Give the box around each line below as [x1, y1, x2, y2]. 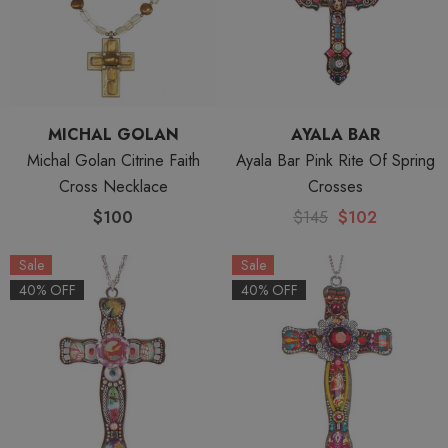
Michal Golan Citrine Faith [26, 149, 200, 172]
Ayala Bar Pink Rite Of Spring [235, 149, 435, 172]
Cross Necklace [58, 175, 168, 198]
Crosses [307, 175, 363, 198]
